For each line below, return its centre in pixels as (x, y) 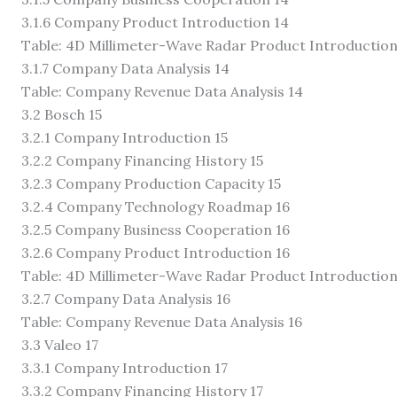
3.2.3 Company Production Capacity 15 (151, 183)
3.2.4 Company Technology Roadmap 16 (156, 206)
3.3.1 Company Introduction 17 (125, 367)
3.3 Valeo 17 (60, 344)
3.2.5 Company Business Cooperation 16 (156, 229)
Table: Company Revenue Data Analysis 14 (162, 91)
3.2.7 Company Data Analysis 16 (126, 298)
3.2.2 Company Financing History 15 (142, 160)
